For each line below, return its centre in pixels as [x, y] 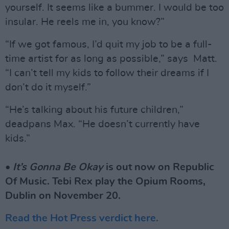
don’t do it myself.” [48, 88]
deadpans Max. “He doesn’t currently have [102, 124]
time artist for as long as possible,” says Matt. [111, 59]
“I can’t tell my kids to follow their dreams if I [107, 73]
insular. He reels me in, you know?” [85, 22]
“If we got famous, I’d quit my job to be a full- [109, 45]
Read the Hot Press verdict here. [82, 219]
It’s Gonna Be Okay [58, 167]
